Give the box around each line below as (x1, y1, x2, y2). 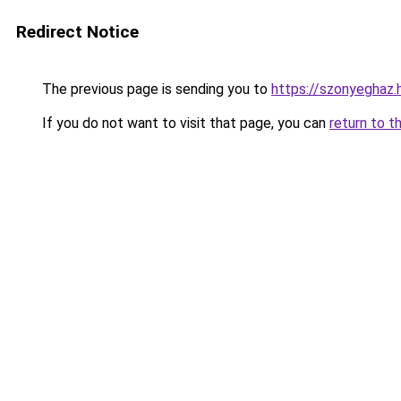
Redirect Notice (16, 21, 139, 42)
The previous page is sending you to (38, 81, 271, 98)
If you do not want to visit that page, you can (38, 115, 329, 132)
